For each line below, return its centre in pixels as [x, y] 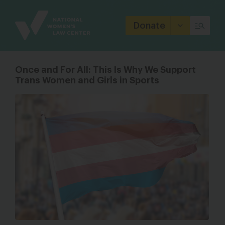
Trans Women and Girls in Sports [87, 80]
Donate [149, 25]
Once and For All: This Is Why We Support [105, 70]
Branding [32, 18]
